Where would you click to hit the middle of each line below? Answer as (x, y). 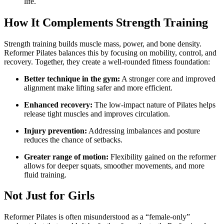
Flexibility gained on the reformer (162, 156)
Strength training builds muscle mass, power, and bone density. (103, 43)
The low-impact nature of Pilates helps (154, 104)
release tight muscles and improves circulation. (97, 113)
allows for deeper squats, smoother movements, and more (114, 165)
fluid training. (45, 174)
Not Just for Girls (49, 196)
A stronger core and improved (168, 78)
